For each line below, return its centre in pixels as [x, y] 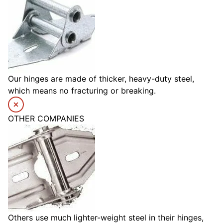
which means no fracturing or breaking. [82, 91]
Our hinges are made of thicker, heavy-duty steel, [101, 79]
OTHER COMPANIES [46, 119]
